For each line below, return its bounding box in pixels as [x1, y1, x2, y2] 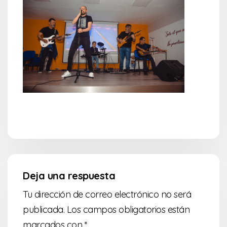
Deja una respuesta [23, 169, 115, 182]
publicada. [23, 204, 64, 216]
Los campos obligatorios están [64, 204, 190, 216]
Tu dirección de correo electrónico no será [23, 188, 191, 201]
